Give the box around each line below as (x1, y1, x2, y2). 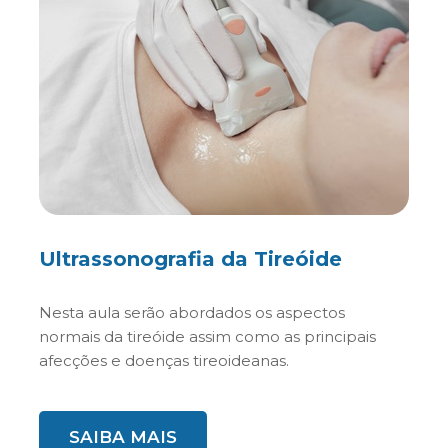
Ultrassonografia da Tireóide (39, 247, 342, 271)
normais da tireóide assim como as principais (39, 327, 376, 346)
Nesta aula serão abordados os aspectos (39, 303, 345, 322)
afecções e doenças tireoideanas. (39, 351, 289, 370)
